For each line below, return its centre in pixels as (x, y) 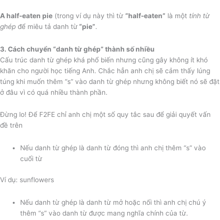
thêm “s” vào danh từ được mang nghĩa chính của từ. (104, 213)
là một (177, 15)
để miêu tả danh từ (47, 26)
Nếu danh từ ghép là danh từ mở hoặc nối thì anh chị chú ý (113, 202)
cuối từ (31, 159)
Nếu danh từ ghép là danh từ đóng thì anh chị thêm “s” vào (113, 148)
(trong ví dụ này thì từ (89, 15)
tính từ (199, 15)
